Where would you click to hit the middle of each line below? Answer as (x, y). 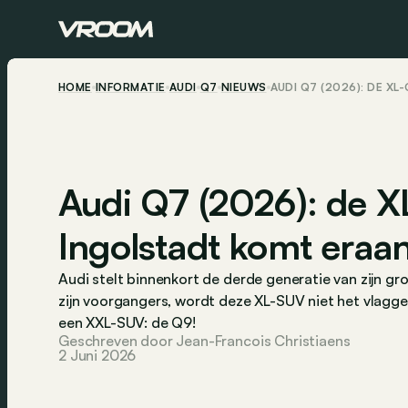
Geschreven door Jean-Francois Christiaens (204, 340)
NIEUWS (244, 87)
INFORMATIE (130, 87)
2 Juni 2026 (97, 355)
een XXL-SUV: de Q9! (127, 322)
